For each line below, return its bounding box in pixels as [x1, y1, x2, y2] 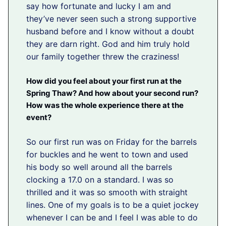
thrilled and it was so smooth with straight [26, 187, 188, 197]
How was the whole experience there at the [26, 100, 184, 110]
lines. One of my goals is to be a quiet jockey [26, 199, 199, 210]
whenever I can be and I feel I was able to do [26, 212, 198, 222]
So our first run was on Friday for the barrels [26, 136, 197, 147]
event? [26, 112, 51, 122]
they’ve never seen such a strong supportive [26, 13, 196, 24]
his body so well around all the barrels [26, 161, 172, 172]
